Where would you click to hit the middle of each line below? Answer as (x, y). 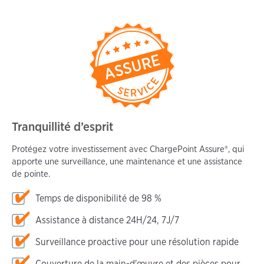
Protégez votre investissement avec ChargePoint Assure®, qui (128, 149)
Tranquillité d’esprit (62, 127)
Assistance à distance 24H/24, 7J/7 (107, 220)
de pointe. (32, 174)
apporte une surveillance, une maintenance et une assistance (127, 161)
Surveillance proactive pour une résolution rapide (138, 242)
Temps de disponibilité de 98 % (98, 198)
